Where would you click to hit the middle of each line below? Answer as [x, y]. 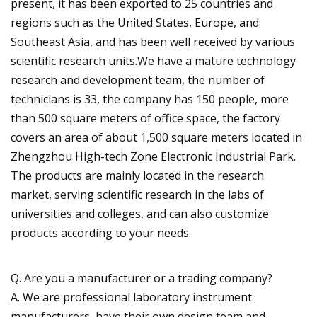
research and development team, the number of [138, 80]
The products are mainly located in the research [137, 175]
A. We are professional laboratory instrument [131, 297]
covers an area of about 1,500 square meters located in [156, 137]
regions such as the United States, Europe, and [135, 22]
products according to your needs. [101, 232]
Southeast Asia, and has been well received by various [153, 41]
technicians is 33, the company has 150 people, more [150, 99]
